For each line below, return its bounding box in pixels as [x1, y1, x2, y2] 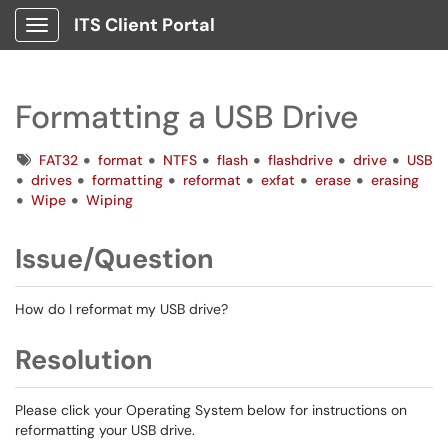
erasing [371, 171, 419, 189]
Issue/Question [15, 241, 214, 276]
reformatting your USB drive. [15, 421, 199, 439]
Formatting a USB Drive [15, 96, 359, 138]
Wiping [86, 191, 133, 209]
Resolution [15, 342, 153, 377]
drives [31, 171, 72, 189]
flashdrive [268, 151, 333, 169]
